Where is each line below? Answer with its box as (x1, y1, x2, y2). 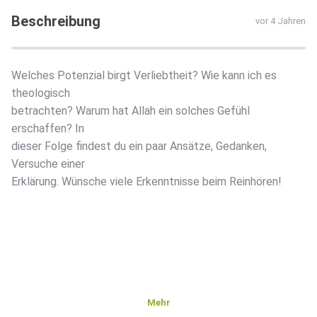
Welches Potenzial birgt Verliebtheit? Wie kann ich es (11, 69, 277, 83)
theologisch (11, 86, 70, 100)
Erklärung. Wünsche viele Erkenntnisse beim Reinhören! (11, 175, 282, 189)
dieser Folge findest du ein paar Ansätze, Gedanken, (11, 139, 267, 154)
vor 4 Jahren (255, 16, 306, 27)
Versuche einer (11, 157, 85, 171)
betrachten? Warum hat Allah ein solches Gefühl (11, 104, 250, 118)
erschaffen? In (11, 122, 84, 136)
